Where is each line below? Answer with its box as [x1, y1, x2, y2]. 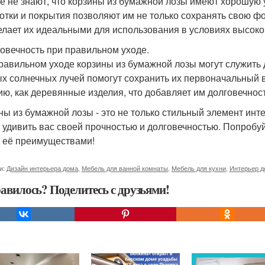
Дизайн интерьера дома [7, 163, 78, 173]
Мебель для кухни [172, 163, 226, 173]
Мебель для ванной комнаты [82, 163, 168, 173]
